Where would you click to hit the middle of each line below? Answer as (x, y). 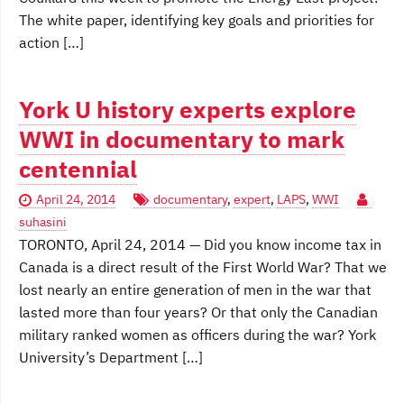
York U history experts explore (188, 110)
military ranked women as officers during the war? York (197, 335)
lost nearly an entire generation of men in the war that (195, 290)
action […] (51, 43)
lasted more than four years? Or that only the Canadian (198, 312)
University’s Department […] (111, 358)
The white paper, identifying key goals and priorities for (197, 20)
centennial (78, 170)
